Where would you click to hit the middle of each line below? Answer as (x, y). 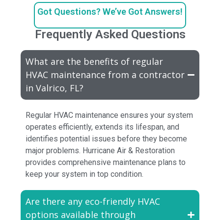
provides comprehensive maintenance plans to (106, 162)
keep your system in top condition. (85, 174)
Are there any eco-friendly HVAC (93, 201)
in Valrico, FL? (55, 88)
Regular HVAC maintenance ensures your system (110, 115)
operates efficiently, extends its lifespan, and (103, 127)
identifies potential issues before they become (107, 139)
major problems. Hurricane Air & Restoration (100, 151)
